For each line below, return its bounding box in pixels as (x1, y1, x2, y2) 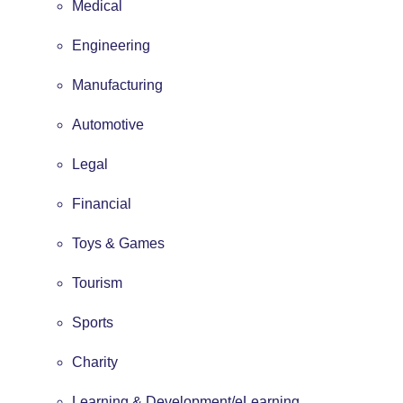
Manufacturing (72, 76, 163, 93)
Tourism (72, 274, 122, 291)
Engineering (72, 37, 150, 53)
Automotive (72, 116, 144, 132)
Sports (72, 314, 113, 330)
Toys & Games (72, 235, 165, 251)
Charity (72, 354, 118, 370)
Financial (72, 195, 131, 211)
